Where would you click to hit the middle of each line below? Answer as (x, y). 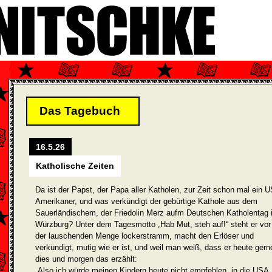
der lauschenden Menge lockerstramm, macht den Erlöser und (144, 236)
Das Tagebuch (80, 111)
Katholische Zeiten (75, 166)
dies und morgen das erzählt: (86, 259)
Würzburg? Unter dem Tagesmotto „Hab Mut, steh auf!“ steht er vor (153, 224)
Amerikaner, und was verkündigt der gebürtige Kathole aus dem (146, 201)
